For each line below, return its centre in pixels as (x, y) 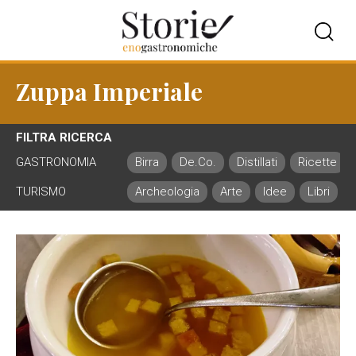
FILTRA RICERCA (64, 137)
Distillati (257, 162)
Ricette (317, 162)
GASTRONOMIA (56, 162)
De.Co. (198, 162)
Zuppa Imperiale (109, 91)
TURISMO (41, 192)
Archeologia (167, 192)
